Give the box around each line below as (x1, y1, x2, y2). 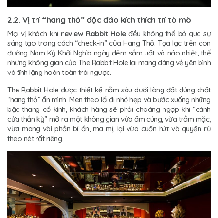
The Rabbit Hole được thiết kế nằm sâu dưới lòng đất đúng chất (7, 85, 211, 95)
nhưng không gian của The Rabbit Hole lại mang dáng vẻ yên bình (7, 58, 211, 68)
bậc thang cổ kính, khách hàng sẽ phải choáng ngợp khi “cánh (7, 105, 211, 114)
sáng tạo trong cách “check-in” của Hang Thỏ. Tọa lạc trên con (7, 38, 211, 48)
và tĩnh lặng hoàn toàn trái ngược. (7, 68, 111, 77)
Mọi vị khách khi (7, 29, 61, 38)
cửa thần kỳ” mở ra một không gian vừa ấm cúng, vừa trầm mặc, (7, 114, 211, 124)
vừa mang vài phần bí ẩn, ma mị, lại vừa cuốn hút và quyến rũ (7, 124, 211, 134)
